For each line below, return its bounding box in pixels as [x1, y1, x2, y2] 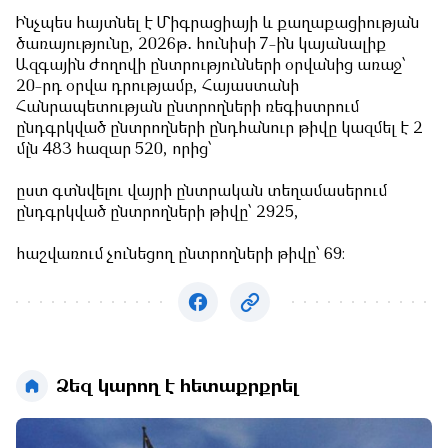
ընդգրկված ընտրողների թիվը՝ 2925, [16, 205, 299, 222]
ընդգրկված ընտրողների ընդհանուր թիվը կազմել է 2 [16, 121, 423, 138]
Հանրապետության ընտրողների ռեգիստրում [16, 100, 359, 117]
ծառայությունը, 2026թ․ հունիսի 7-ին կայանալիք [16, 37, 386, 54]
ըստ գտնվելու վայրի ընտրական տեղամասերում [16, 184, 387, 201]
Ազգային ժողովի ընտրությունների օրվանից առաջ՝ [16, 58, 406, 75]
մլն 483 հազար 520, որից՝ [16, 142, 212, 159]
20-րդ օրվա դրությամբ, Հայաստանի [16, 79, 299, 96]
